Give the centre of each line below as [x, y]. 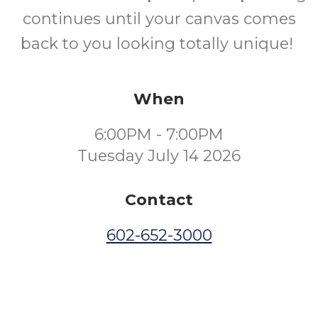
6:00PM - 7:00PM [159, 135]
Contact [159, 200]
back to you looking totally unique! [159, 44]
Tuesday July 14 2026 [159, 156]
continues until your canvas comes [159, 19]
